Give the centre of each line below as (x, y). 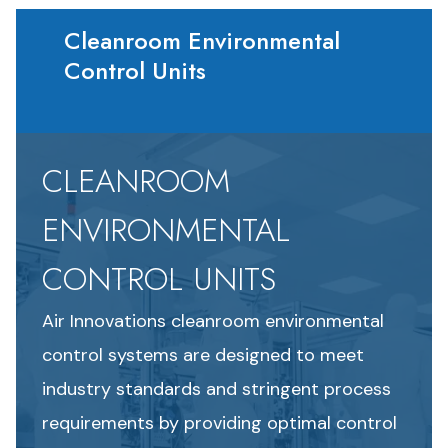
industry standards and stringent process (216, 389)
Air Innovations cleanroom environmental (212, 321)
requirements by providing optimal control (219, 423)
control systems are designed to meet (202, 355)
